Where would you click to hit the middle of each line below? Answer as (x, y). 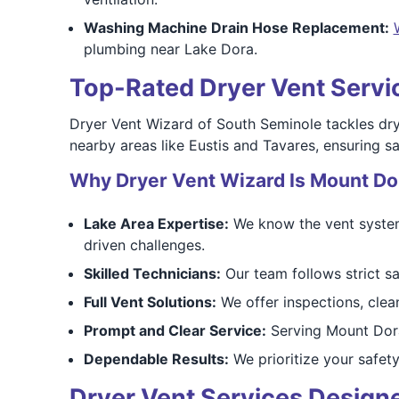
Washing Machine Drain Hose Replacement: (236, 28)
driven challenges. (144, 245)
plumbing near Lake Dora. (170, 49)
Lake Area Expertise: (156, 224)
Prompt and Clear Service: (175, 330)
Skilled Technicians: (152, 273)
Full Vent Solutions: (150, 302)
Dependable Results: (156, 359)
